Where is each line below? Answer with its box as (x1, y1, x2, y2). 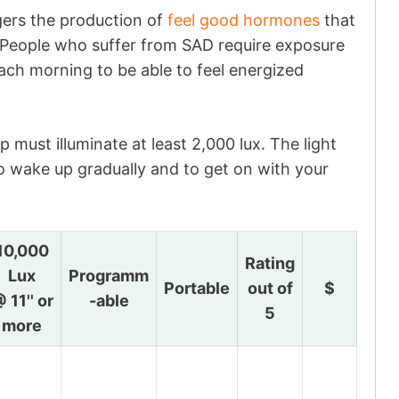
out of (247, 279, 293, 297)
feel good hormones (167, 11, 320, 29)
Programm (69, 266, 149, 285)
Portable (164, 279, 230, 297)
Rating (245, 254, 295, 273)
